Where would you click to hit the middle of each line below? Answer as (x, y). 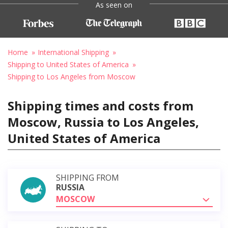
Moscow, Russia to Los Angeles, (103, 122)
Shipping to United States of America (68, 64)
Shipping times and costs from (101, 105)
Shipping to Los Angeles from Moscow (72, 76)
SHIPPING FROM (88, 177)
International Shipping (73, 52)
